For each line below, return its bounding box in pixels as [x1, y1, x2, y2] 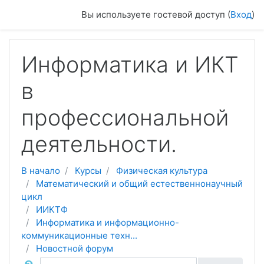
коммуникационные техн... [21, 230, 137, 241]
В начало [21, 165, 60, 176]
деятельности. [21, 131, 177, 157]
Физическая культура [116, 165, 207, 176]
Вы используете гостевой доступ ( [81, 9, 230, 20]
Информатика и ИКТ [21, 51, 239, 78]
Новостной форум [36, 243, 113, 254]
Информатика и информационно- [36, 217, 179, 228]
